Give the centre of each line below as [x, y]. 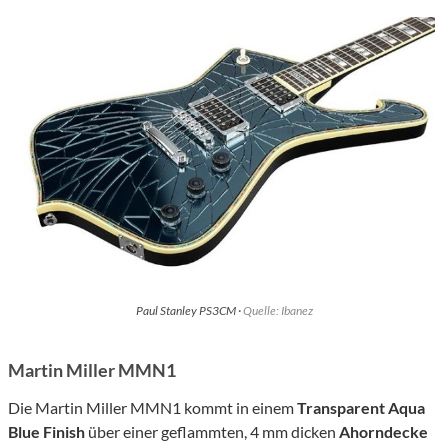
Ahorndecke [383, 431]
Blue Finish [46, 431]
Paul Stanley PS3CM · [189, 310]
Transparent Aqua [361, 407]
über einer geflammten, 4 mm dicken [212, 431]
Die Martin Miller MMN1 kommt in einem [152, 407]
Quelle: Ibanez [277, 310]
